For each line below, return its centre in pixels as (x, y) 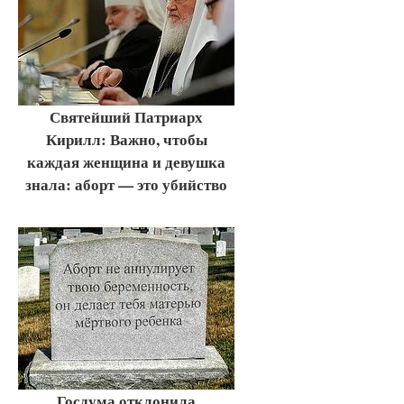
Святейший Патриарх (126, 116)
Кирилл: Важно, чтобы (126, 139)
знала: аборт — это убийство (126, 184)
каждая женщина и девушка (126, 161)
